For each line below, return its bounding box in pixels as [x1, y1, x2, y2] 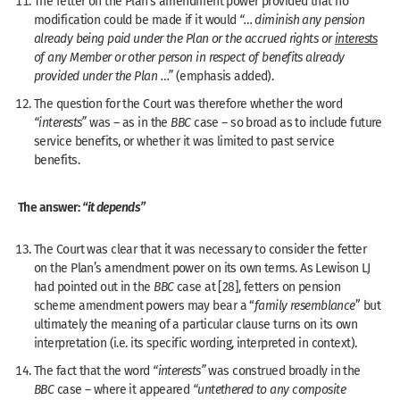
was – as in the [86, 112, 171, 131]
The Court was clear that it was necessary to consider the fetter [34, 239, 367, 258]
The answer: [18, 196, 83, 216]
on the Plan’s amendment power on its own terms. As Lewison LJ [34, 258, 371, 277]
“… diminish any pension [239, 10, 365, 29]
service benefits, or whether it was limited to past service [34, 131, 334, 150]
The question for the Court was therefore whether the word [34, 94, 343, 112]
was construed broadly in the [204, 361, 361, 379]
